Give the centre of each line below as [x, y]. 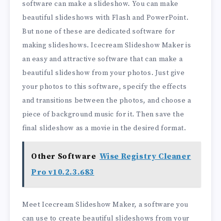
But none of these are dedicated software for [99, 32]
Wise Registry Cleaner [145, 156]
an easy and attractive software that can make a [103, 59]
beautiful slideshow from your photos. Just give [104, 73]
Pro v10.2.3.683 [63, 172]
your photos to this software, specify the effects [105, 87]
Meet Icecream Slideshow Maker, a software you [106, 204]
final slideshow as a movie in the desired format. [104, 129]
